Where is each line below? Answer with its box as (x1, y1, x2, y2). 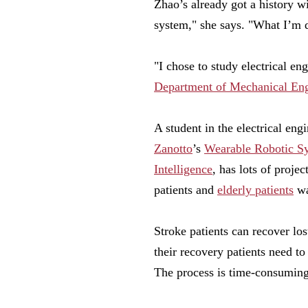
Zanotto (154, 142, 192, 156)
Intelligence (154, 162, 212, 177)
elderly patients (217, 183, 294, 197)
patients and (154, 183, 217, 197)
